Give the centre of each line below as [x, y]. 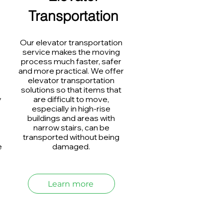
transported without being [71, 137]
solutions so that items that [71, 90]
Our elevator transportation [71, 42]
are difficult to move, [71, 99]
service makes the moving [71, 52]
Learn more [70, 184]
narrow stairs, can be [71, 127]
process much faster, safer [71, 61]
